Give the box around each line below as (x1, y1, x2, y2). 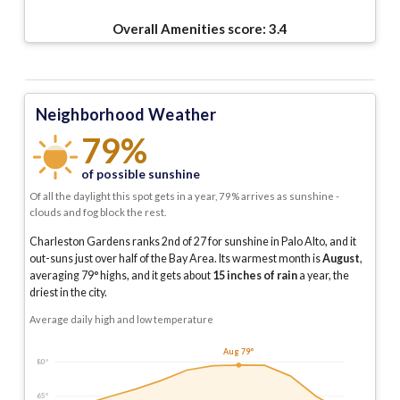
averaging (29, 269, 81, 283)
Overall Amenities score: (112, 21, 269, 37)
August (322, 252, 360, 266)
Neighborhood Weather (36, 104, 216, 125)
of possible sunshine (81, 167, 200, 182)
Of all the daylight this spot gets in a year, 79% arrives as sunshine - (29, 190, 339, 203)
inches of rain (225, 269, 297, 283)
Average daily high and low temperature (29, 313, 213, 326)
